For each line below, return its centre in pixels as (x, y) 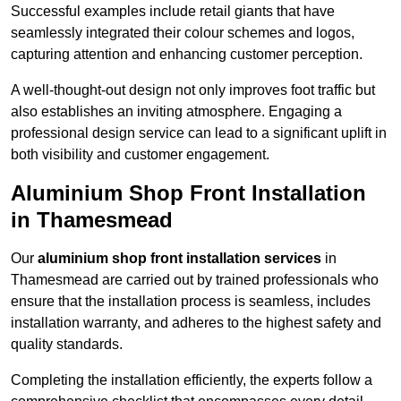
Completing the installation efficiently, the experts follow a (192, 380)
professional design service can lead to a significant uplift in (199, 133)
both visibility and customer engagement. (140, 155)
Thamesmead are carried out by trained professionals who (195, 280)
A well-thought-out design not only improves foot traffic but (193, 90)
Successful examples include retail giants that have (173, 12)
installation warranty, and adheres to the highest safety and (196, 323)
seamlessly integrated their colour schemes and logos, (183, 33)
